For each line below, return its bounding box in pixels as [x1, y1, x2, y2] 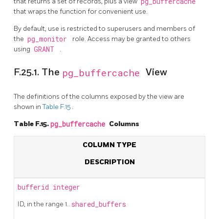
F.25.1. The [14, 66, 62, 79]
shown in [14, 102, 43, 111]
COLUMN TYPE [83, 140, 136, 149]
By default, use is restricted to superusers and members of [14, 24, 195, 33]
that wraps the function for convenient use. [14, 7, 148, 16]
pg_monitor [27, 34, 71, 44]
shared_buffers [71, 199, 126, 209]
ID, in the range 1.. [18, 199, 71, 208]
